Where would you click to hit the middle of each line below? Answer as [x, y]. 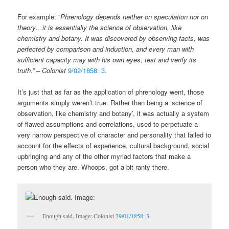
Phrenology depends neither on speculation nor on [134, 17]
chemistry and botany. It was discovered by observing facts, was [114, 38]
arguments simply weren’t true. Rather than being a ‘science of [110, 103]
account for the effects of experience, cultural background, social [113, 146]
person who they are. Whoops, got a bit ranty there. [94, 167]
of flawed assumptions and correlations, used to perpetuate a [108, 124]
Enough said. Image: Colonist [79, 215]
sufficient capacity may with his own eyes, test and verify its [107, 60]
